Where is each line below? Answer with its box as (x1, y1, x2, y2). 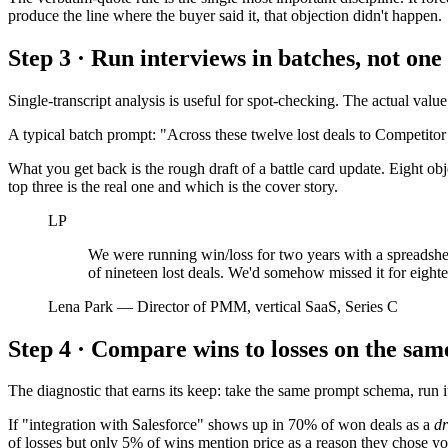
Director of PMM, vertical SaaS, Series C (137, 297, 398, 315)
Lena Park (48, 297, 113, 315)
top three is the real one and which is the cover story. (8, 177, 338, 195)
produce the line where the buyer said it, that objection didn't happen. (8, 6, 442, 24)
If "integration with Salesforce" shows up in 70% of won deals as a (8, 416, 434, 434)
